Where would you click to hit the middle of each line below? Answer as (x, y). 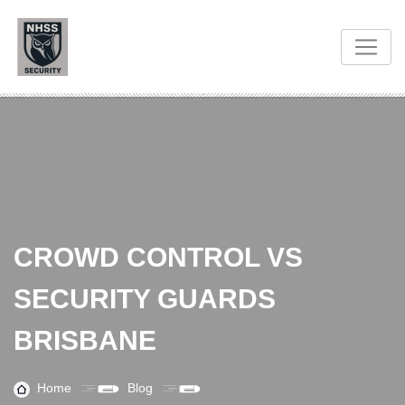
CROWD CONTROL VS (158, 257)
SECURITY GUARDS (145, 299)
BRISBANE (85, 340)
